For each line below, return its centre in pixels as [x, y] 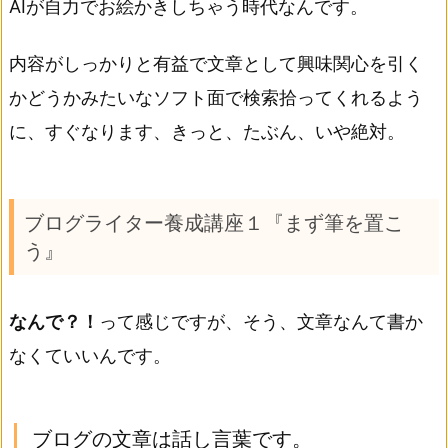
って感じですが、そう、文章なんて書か [261, 322]
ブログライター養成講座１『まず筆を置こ [214, 223]
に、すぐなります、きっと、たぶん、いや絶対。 [207, 132]
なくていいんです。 [90, 356]
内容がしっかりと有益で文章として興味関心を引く [216, 64]
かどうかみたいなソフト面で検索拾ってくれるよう [216, 98]
